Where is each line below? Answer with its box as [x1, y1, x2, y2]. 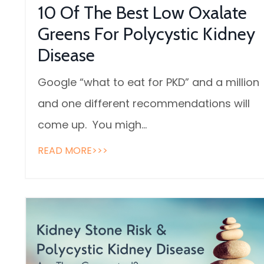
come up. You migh [38, 117, 141, 133]
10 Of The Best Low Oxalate [38, 2, 247, 24]
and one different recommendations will [38, 96, 250, 111]
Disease [38, 44, 95, 67]
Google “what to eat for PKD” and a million [38, 75, 259, 90]
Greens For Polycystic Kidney [38, 23, 255, 45]
